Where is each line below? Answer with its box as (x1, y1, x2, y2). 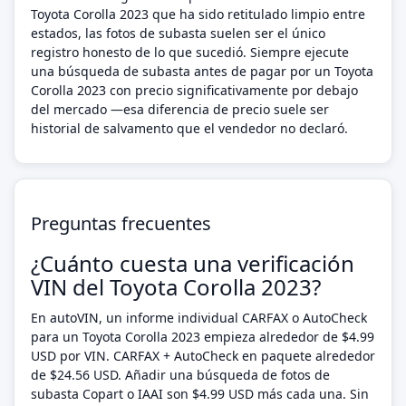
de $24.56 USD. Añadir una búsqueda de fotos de (31, 366, 330, 383)
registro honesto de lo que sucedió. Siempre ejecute (31, 43, 349, 61)
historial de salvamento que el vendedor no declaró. (31, 120, 348, 137)
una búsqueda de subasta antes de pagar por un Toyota (31, 63, 373, 80)
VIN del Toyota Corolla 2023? (31, 272, 321, 302)
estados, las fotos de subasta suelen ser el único (31, 24, 325, 42)
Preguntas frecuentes (31, 211, 211, 236)
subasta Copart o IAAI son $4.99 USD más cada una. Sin (31, 385, 369, 402)
